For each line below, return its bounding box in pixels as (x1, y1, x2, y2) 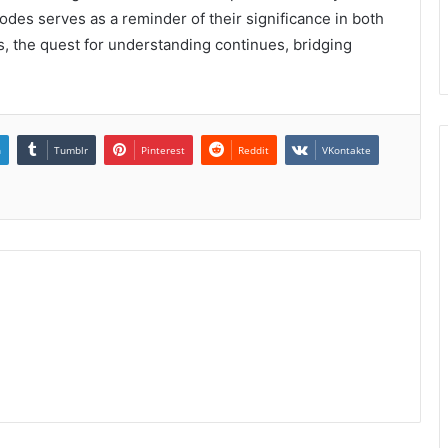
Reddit (238, 143, 269, 158)
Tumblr (54, 143, 88, 158)
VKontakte (322, 143, 371, 158)
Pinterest (141, 143, 185, 158)
